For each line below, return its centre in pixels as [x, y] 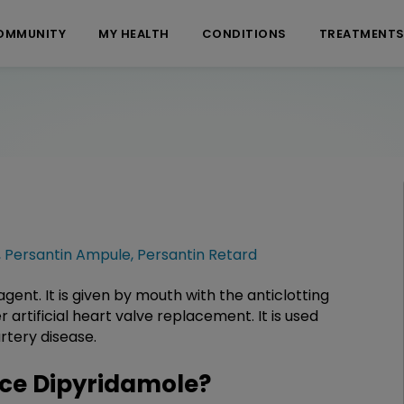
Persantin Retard [197, 254]
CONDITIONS [244, 33]
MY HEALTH [134, 33]
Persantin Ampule [68, 254]
